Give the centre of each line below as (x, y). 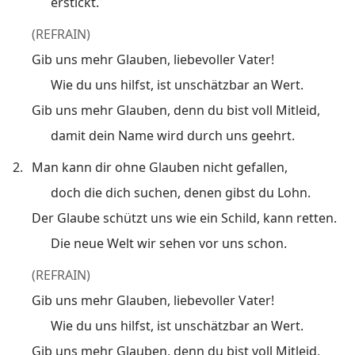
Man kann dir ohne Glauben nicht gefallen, (160, 167)
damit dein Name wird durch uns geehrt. (173, 135)
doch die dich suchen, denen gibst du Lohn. (181, 192)
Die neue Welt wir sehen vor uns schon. (169, 243)
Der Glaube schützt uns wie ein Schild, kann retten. (184, 218)
